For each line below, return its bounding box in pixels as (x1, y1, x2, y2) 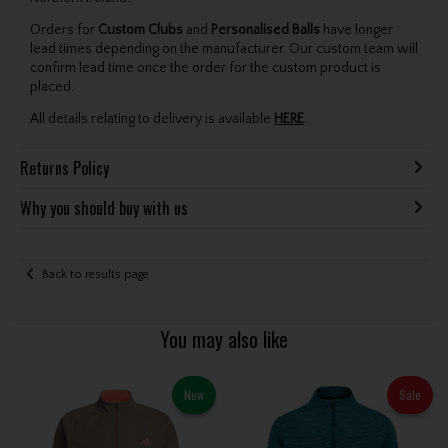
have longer (319, 22, 393, 39)
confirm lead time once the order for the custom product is (29, 60, 381, 77)
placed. (29, 79, 74, 96)
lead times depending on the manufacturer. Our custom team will (29, 41, 418, 58)
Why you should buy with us (19, 196, 188, 221)
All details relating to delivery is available (29, 111, 274, 128)
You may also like (159, 324, 288, 355)
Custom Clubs (97, 22, 183, 39)
